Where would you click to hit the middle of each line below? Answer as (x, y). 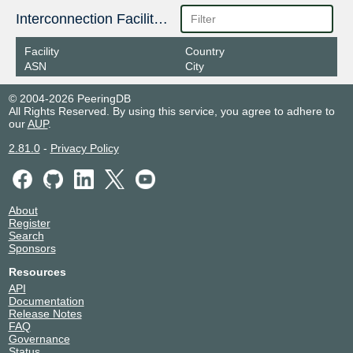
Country (204, 51)
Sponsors (32, 249)
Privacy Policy (84, 148)
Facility (41, 51)
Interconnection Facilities (160, 19)
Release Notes (45, 314)
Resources (37, 272)
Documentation (46, 301)
